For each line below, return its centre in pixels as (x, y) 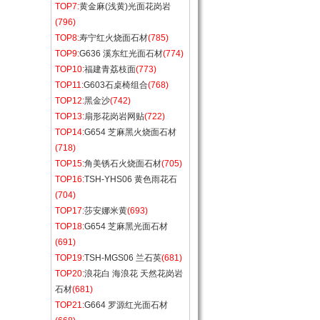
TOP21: (70, 305)
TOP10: (70, 69)
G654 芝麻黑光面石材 (126, 226)
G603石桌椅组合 (116, 85)
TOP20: (70, 274)
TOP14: (70, 132)
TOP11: (69, 85)
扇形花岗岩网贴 (114, 116)
